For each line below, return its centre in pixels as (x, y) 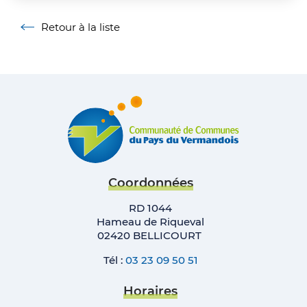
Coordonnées (150, 183)
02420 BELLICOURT (150, 235)
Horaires (151, 291)
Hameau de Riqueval (151, 221)
